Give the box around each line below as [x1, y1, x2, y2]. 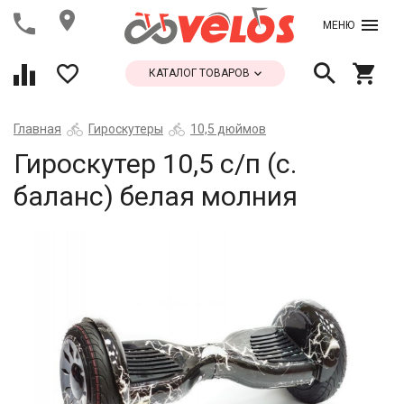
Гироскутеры [88, 122, 163, 136]
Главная [14, 122, 61, 136]
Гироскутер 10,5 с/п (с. [14, 148, 297, 179]
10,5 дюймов [190, 122, 266, 136]
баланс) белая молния [14, 180, 298, 212]
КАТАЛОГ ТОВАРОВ [149, 67, 252, 79]
